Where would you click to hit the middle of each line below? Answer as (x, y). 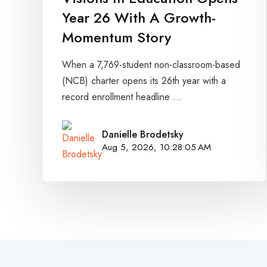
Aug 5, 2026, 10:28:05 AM (156, 148)
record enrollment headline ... (122, 97)
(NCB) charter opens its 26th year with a (144, 81)
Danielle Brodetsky (143, 135)
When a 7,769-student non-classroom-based (151, 65)
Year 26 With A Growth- (139, 18)
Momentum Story (117, 38)
